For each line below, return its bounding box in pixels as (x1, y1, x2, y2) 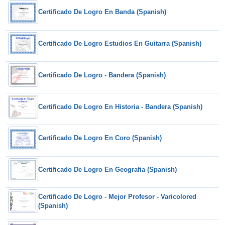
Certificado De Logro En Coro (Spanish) (38, 134, 162, 142)
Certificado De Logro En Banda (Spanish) (38, 8, 166, 16)
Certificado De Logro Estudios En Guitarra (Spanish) (38, 40, 201, 48)
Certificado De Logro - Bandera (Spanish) (38, 71, 166, 79)
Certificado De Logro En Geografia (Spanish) (38, 166, 177, 174)
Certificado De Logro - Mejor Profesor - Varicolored (38, 192, 196, 200)
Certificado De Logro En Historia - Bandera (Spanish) (38, 102, 202, 110)
